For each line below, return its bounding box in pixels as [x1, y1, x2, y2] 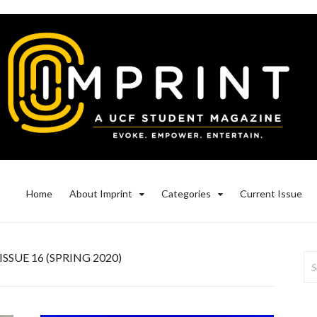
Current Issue [240, 188, 302, 200]
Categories [161, 188, 211, 200]
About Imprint [69, 188, 132, 200]
